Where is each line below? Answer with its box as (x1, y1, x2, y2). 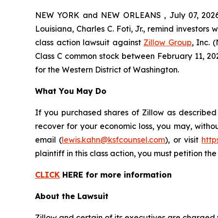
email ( (35, 134, 62, 145)
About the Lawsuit (35, 191, 109, 201)
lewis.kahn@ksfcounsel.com (62, 134, 165, 145)
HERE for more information (60, 169, 172, 180)
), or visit (165, 134, 202, 145)
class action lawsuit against (35, 37, 144, 47)
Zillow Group (144, 37, 192, 47)
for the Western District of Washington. (35, 64, 179, 74)
